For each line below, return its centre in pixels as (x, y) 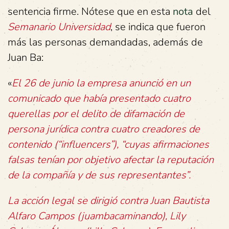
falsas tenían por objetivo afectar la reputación (111, 160)
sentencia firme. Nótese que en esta (90, 12)
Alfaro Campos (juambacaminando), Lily (97, 216)
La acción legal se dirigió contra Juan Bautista (108, 201)
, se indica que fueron (158, 27)
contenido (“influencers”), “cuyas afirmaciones (108, 144)
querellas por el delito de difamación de (96, 114)
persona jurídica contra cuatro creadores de (104, 129)
